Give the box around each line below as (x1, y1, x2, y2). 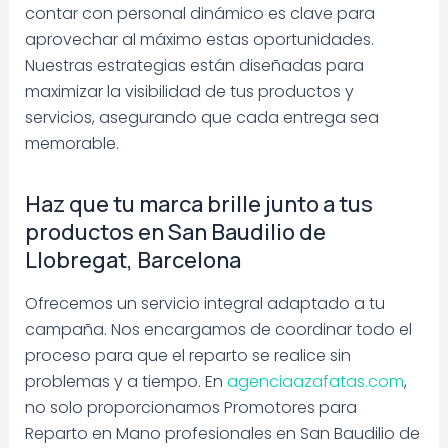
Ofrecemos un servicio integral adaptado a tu (24, 291, 385, 315)
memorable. (24, 131, 119, 155)
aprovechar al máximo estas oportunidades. (24, 27, 374, 51)
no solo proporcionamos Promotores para (24, 395, 357, 419)
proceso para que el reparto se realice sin (24, 343, 351, 367)
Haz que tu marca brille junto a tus (24, 188, 373, 219)
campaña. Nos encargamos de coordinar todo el (24, 317, 412, 341)
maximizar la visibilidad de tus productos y (24, 79, 354, 103)
